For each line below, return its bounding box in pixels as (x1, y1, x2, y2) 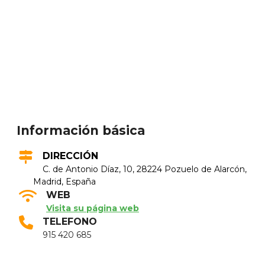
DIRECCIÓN (43, 150, 98, 161)
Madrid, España (33, 176, 96, 187)
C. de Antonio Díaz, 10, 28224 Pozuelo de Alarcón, (43, 163, 247, 174)
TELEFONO (43, 215, 97, 227)
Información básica (17, 122, 145, 138)
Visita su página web (46, 202, 139, 214)
